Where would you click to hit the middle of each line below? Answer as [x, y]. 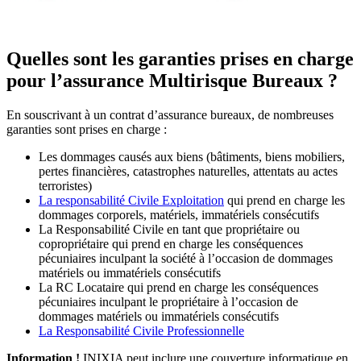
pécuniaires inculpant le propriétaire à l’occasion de [168, 301]
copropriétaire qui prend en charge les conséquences [171, 243]
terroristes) [65, 185]
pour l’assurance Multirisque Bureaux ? [172, 80]
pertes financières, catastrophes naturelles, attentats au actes [188, 171]
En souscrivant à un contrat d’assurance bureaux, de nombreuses [170, 114]
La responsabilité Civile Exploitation [131, 200]
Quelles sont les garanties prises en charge [180, 58]
